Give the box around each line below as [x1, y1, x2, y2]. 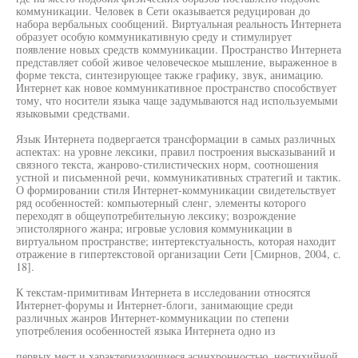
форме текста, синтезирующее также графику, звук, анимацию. [16, 67, 324, 82]
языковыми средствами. [16, 105, 130, 121]
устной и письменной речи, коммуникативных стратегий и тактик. [16, 169, 341, 185]
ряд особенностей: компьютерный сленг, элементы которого [16, 195, 306, 210]
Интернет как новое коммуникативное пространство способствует [16, 80, 336, 95]
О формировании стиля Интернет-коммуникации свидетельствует [16, 182, 336, 197]
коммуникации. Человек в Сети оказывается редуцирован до [16, 3, 310, 18]
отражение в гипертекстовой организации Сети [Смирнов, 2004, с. [16, 246, 341, 261]
